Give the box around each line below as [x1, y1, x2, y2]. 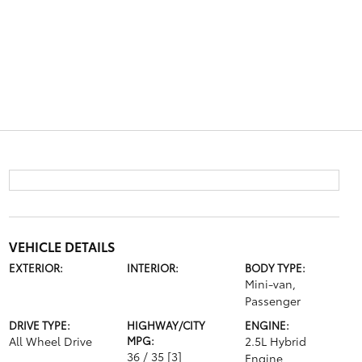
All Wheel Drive [8, 333, 92, 349]
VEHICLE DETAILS [8, 237, 115, 255]
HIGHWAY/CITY [126, 318, 205, 332]
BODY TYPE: [245, 260, 306, 275]
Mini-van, [245, 276, 297, 292]
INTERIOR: [126, 260, 179, 275]
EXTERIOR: [8, 260, 63, 275]
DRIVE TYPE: [8, 318, 70, 332]
